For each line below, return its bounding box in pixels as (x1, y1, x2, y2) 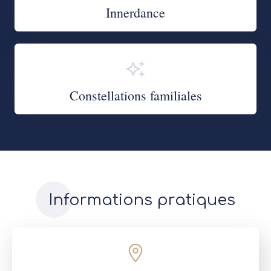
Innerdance (106, 3, 165, 21)
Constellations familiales (69, 86, 202, 104)
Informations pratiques (48, 191, 235, 209)
